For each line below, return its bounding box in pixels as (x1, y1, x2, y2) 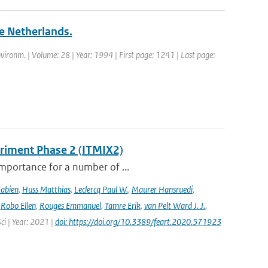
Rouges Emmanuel (39, 200, 101, 211)
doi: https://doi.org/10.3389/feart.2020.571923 (54, 216, 221, 227)
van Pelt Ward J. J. (144, 200, 205, 211)
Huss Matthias (22, 184, 71, 195)
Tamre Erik (104, 200, 141, 211)
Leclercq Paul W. (74, 184, 128, 195)
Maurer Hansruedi (131, 184, 193, 195)
